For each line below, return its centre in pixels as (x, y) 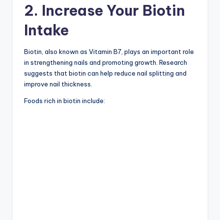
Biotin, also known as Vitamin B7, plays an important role (109, 51)
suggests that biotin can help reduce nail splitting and (105, 73)
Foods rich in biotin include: (65, 100)
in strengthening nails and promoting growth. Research (106, 62)
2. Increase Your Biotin (105, 10)
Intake (46, 30)
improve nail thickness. (58, 84)
